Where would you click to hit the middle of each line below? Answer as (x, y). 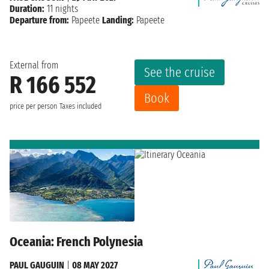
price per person (33, 106)
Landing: (118, 20)
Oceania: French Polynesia (76, 242)
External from (34, 65)
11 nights (61, 8)
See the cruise (180, 72)
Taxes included (80, 106)
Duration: (27, 8)
